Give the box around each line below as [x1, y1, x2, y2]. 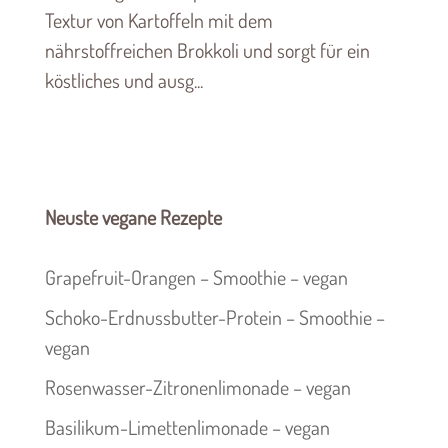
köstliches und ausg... [44, 67, 203, 94]
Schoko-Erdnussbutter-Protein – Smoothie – [44, 304, 385, 331]
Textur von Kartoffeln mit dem [44, 7, 273, 34]
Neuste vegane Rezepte [44, 204, 222, 231]
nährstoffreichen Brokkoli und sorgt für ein [44, 37, 370, 64]
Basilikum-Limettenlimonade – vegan [44, 414, 330, 441]
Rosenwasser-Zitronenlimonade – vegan [44, 374, 351, 401]
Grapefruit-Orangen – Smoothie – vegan [44, 264, 348, 291]
